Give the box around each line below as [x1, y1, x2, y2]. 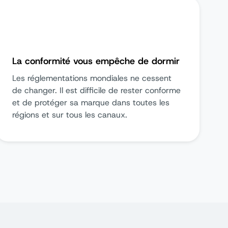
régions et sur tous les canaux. [12, 109, 127, 120]
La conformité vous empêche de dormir [12, 55, 180, 67]
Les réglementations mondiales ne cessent [12, 73, 172, 83]
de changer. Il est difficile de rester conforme [12, 85, 181, 96]
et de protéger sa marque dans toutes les [12, 97, 169, 108]
